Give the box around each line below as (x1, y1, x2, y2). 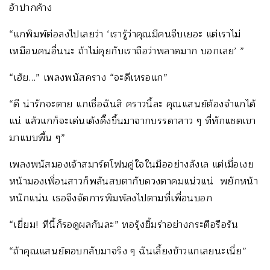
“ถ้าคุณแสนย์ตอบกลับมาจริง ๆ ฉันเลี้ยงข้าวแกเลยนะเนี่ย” (9, 243, 247, 259)
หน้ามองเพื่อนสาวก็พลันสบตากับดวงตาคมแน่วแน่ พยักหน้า (9, 173, 259, 189)
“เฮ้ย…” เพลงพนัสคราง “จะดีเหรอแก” (9, 69, 168, 86)
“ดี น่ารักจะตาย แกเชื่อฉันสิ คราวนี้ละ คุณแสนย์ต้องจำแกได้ (9, 96, 256, 112)
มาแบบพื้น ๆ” (9, 130, 66, 146)
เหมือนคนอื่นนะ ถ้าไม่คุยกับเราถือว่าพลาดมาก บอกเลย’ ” (9, 43, 245, 59)
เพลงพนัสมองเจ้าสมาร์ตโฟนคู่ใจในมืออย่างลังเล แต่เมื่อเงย (9, 156, 254, 172)
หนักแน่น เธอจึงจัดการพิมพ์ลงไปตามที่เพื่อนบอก (9, 190, 212, 206)
